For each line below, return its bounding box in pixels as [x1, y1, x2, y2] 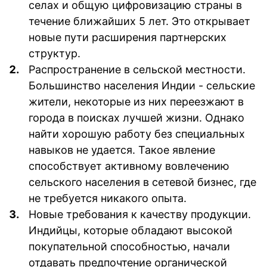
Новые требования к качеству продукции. [29, 207, 251, 221]
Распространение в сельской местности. [29, 63, 246, 76]
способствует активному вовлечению [29, 159, 229, 172]
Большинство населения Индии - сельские [29, 79, 255, 92]
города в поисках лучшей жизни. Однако [29, 111, 244, 124]
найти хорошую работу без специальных [29, 127, 245, 140]
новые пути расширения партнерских [29, 30, 226, 44]
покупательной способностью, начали [29, 240, 230, 253]
